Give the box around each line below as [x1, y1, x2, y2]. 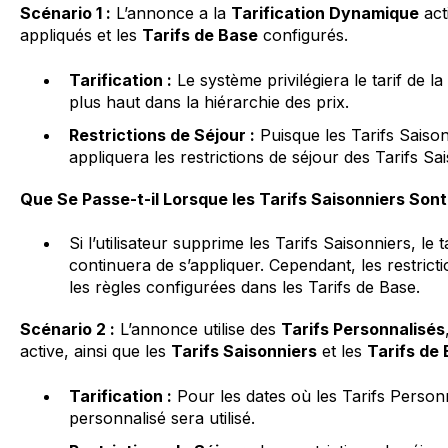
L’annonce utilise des [114, 319, 281, 340]
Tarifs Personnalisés [280, 319, 445, 340]
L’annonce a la [110, 3, 231, 24]
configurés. [257, 25, 348, 46]
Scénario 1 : [19, 3, 111, 24]
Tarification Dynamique [230, 3, 419, 24]
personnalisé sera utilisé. [68, 407, 255, 428]
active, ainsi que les [19, 341, 171, 362]
